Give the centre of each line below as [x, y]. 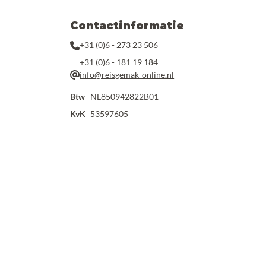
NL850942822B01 [125, 97]
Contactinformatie [127, 26]
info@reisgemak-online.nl [127, 75]
